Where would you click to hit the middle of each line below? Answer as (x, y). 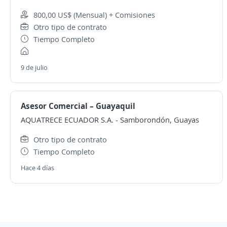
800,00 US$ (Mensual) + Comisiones (94, 15)
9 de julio (34, 67)
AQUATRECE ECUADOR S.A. (67, 120)
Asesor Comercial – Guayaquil (78, 106)
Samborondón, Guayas (160, 120)
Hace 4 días (37, 168)
